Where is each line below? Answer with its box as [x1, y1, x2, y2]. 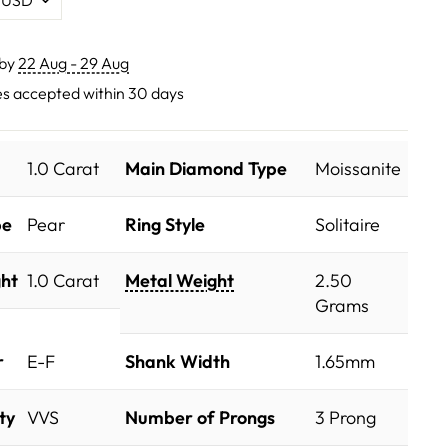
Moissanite [315, 157, 401, 181]
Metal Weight [125, 269, 234, 293]
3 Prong [315, 406, 376, 430]
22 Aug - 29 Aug [18, 52, 129, 73]
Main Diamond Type [125, 157, 287, 181]
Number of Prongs [125, 406, 275, 430]
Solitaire [315, 213, 380, 237]
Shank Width [125, 350, 230, 374]
